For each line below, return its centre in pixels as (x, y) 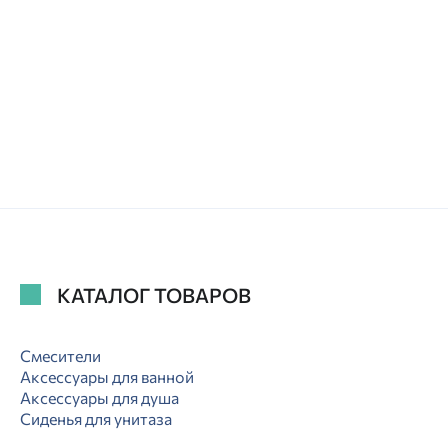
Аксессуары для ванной (107, 377)
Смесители (60, 356)
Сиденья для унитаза (96, 419)
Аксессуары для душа (99, 398)
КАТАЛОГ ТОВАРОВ (154, 294)
